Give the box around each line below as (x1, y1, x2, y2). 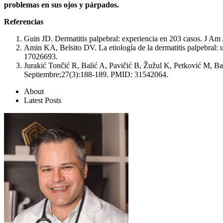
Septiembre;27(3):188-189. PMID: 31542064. (24, 70, 168, 79)
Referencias (4, 17, 43, 26)
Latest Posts (24, 96, 61, 105)
